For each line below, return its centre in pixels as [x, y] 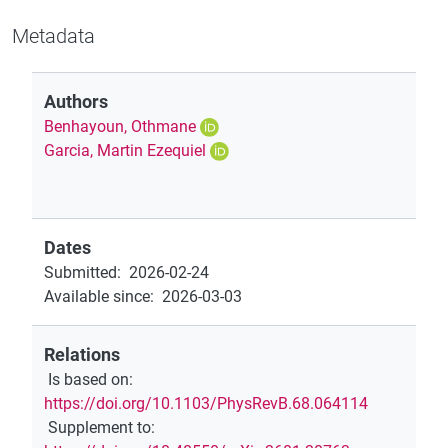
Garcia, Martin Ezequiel [125, 150]
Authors [76, 101]
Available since [97, 296]
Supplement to [99, 427]
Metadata [53, 35]
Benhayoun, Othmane [120, 126]
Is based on [88, 379]
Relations [82, 354]
